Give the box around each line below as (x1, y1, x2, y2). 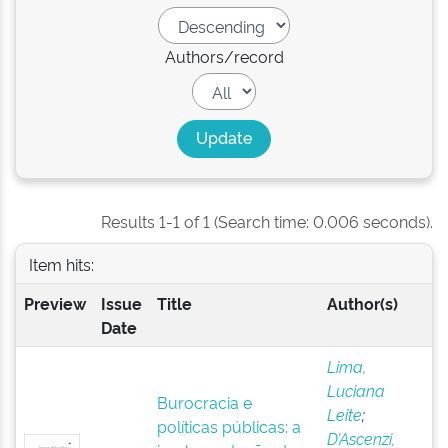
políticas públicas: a (156, 415, 301, 437)
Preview (23, 292, 86, 314)
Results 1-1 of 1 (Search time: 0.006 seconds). (101, 210, 433, 232)
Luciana (326, 379, 385, 401)
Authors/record (164, 45, 284, 67)
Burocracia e (156, 391, 252, 413)
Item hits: (28, 252, 94, 275)
